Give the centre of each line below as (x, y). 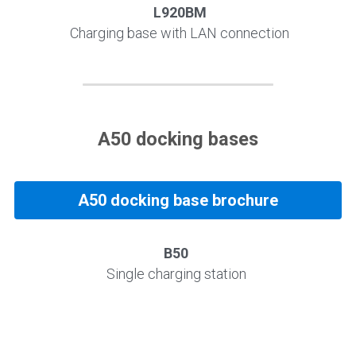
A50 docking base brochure (178, 200)
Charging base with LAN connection (180, 33)
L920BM (180, 12)
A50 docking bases (178, 139)
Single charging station (176, 273)
